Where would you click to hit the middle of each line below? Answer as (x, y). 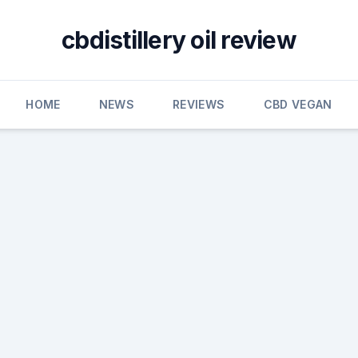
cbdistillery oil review (179, 40)
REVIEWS (199, 104)
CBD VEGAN (298, 104)
